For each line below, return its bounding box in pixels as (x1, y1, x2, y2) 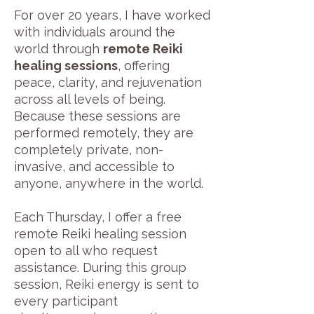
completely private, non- (14, 142, 163, 158)
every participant (14, 294, 118, 309)
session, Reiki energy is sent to (14, 277, 199, 292)
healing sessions (14, 58, 118, 74)
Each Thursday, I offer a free (14, 210, 182, 225)
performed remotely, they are (14, 125, 193, 141)
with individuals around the (14, 25, 175, 40)
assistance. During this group (14, 260, 186, 275)
